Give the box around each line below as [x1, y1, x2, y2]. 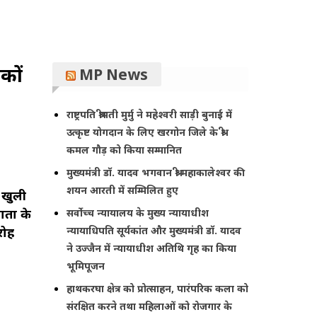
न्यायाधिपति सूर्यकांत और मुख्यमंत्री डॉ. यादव [67, 223, 242, 237]
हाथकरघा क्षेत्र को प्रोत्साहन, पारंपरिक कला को [67, 281, 249, 295]
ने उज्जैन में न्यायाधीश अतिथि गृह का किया [67, 241, 237, 255]
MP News [79, 64, 149, 84]
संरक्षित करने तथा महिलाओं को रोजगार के [67, 299, 233, 313]
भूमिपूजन [67, 258, 105, 272]
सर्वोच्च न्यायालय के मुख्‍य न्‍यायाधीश [67, 205, 209, 219]
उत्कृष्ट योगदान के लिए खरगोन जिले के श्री [67, 125, 225, 139]
